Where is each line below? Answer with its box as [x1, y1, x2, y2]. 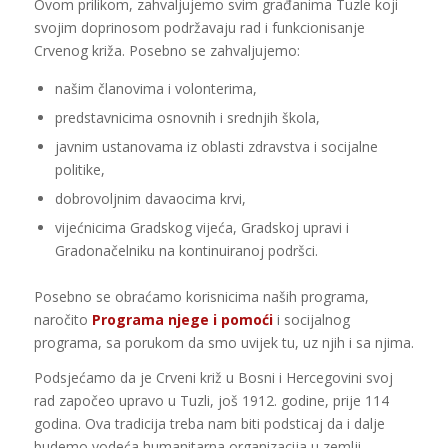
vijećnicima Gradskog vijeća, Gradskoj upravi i [54, 218, 349, 238]
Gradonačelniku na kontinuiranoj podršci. [54, 241, 318, 261]
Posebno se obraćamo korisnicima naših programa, [33, 287, 369, 307]
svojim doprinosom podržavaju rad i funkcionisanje [33, 18, 365, 38]
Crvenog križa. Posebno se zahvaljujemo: [33, 41, 300, 61]
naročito [33, 310, 92, 330]
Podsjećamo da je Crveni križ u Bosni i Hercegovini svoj [33, 368, 393, 387]
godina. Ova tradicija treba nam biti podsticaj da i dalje [33, 414, 385, 433]
